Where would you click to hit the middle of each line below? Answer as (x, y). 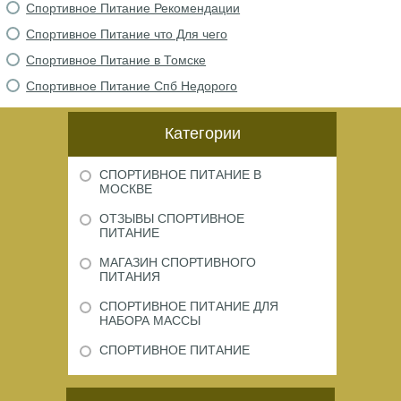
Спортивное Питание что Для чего (127, 34)
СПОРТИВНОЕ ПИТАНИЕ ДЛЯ (189, 306)
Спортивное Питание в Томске (116, 60)
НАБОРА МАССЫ (150, 320)
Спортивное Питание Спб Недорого (132, 86)
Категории (202, 133)
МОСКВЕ (126, 189)
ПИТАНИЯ (130, 277)
